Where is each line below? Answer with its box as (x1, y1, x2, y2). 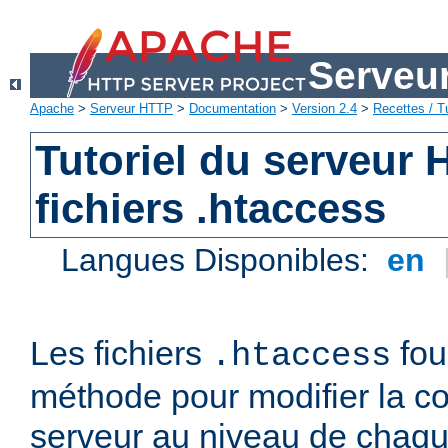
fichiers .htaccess (35, 185, 387, 233)
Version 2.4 (292, 101, 357, 117)
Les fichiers (30, 334, 211, 373)
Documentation (189, 101, 276, 117)
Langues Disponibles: (61, 242, 379, 279)
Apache (30, 101, 74, 117)
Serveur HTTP (90, 101, 173, 117)
